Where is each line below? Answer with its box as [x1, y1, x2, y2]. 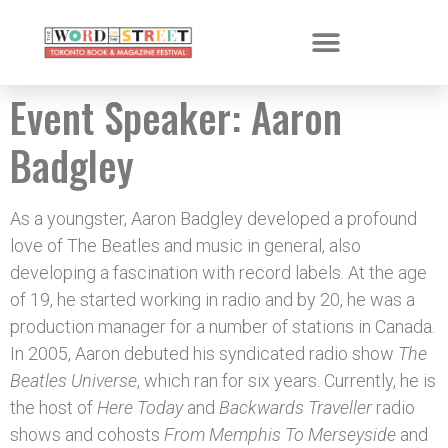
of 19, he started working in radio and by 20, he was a [10, 289, 415, 310]
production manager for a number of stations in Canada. [10, 316, 435, 337]
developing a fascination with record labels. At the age [10, 262, 427, 283]
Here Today [97, 397, 183, 418]
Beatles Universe [10, 370, 137, 391]
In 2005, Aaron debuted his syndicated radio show [10, 343, 398, 364]
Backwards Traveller [219, 397, 372, 418]
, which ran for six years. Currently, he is [137, 370, 436, 391]
